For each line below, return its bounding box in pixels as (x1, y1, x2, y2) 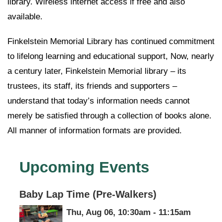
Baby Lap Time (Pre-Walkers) (19, 188, 157, 200)
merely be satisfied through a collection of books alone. (7, 111, 212, 121)
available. (7, 12, 43, 22)
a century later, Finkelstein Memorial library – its (7, 66, 186, 76)
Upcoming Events (19, 159, 149, 176)
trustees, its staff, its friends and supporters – (7, 81, 177, 91)
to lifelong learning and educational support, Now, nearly (7, 52, 214, 61)
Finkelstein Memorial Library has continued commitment (7, 37, 215, 47)
